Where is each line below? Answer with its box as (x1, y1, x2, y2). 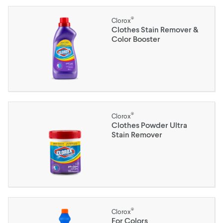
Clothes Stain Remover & (111, 24, 198, 34)
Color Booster (111, 34, 160, 43)
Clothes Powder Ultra (111, 120, 187, 129)
